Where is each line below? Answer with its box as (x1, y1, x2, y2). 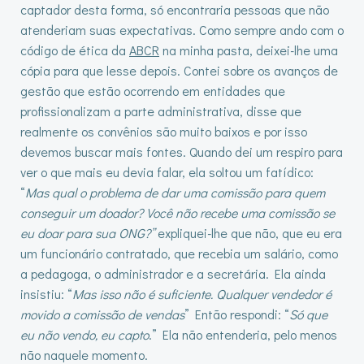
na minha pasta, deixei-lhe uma (159, 41, 338, 58)
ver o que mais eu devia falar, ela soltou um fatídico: (20, 163, 314, 180)
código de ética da (20, 41, 129, 58)
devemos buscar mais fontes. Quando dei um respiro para (20, 143, 343, 160)
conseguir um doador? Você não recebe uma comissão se (20, 204, 335, 221)
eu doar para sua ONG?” (20, 224, 158, 241)
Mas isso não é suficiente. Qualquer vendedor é (72, 285, 331, 302)
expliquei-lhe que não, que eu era (158, 224, 342, 241)
